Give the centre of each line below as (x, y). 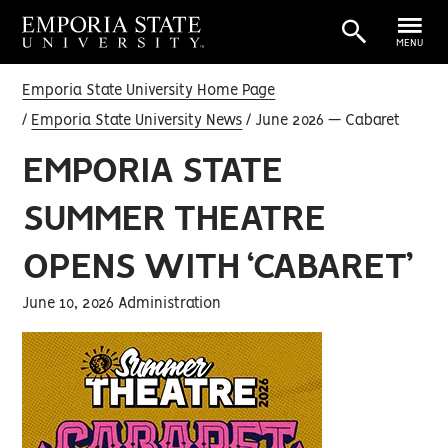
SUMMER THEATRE (174, 219)
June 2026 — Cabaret (326, 121)
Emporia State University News (137, 121)
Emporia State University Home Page (149, 91)
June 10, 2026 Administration (122, 304)
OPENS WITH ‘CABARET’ (217, 267)
